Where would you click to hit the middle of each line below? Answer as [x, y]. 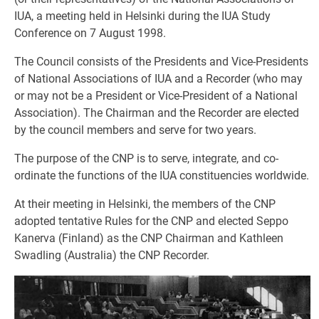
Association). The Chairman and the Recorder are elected [157, 113]
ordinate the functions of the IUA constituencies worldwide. [162, 176]
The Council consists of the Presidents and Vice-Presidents [161, 62]
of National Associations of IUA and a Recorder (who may [158, 79]
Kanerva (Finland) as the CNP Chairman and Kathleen [149, 238]
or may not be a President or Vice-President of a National [156, 96]
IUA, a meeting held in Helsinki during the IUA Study [142, 16]
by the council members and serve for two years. [135, 130]
